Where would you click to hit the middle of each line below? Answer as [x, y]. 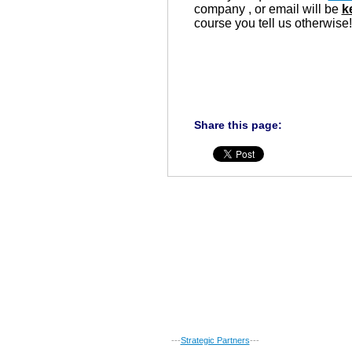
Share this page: [238, 125]
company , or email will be [268, 9]
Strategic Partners [215, 340]
